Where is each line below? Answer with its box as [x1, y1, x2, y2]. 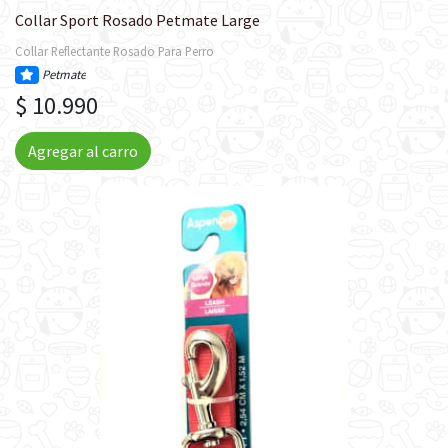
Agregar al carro [28, 140, 138, 161]
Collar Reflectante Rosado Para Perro [15, 42, 214, 59]
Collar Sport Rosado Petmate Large [15, 9, 260, 30]
